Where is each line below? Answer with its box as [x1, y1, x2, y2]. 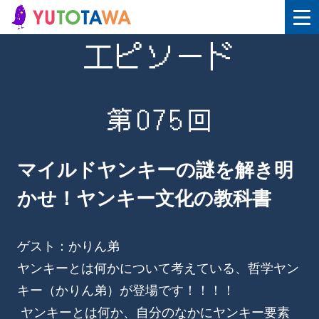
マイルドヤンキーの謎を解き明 [17, 159, 293, 182]
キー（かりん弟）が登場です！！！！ [17, 283, 235, 298]
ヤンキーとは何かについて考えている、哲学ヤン [17, 261, 299, 276]
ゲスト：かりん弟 [17, 239, 120, 253]
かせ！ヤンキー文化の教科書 [17, 188, 271, 210]
